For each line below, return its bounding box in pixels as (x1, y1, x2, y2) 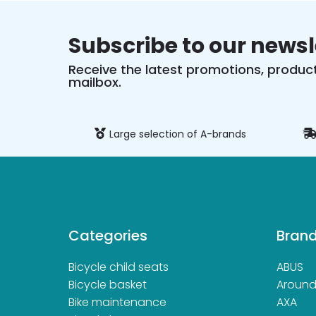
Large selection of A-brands (109, 127, 246, 141)
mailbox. (68, 73, 122, 91)
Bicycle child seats (68, 259, 169, 275)
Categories (68, 226, 148, 245)
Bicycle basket (68, 276, 147, 293)
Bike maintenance (68, 294, 167, 310)
